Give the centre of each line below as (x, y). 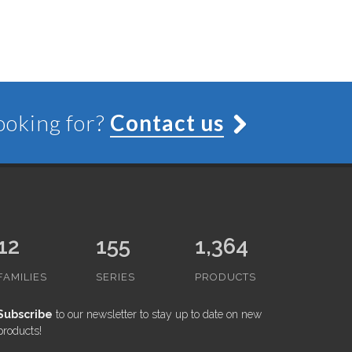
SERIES (115, 277)
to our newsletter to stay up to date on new (157, 314)
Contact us (167, 122)
